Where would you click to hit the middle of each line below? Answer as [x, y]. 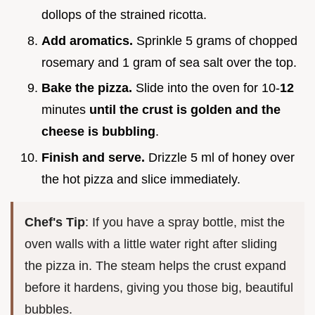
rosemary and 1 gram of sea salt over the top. [169, 62]
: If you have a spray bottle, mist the [185, 222]
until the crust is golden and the [185, 110]
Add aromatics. [87, 40]
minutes [65, 110]
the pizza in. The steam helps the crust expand [155, 265]
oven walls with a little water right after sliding [151, 244]
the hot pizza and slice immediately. [141, 179]
